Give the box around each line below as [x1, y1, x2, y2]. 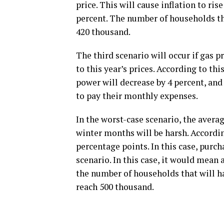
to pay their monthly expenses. [76, 90, 198, 101]
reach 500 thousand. [76, 181, 154, 192]
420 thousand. [76, 26, 130, 37]
